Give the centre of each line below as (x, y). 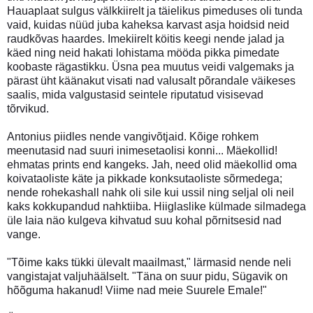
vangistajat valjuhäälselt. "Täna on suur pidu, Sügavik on (147, 276)
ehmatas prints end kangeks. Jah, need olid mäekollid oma (152, 164)
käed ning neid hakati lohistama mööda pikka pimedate (143, 52)
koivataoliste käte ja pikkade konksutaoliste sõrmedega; (145, 178)
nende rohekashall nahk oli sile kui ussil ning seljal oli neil (151, 192)
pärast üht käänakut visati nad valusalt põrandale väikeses (151, 80)
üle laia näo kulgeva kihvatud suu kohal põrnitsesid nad (144, 220)
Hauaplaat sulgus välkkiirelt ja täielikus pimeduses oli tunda (155, 10)
